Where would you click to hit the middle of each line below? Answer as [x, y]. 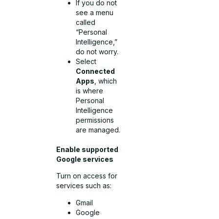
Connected [96, 71]
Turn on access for [87, 176]
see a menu [95, 13]
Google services [85, 159]
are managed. [98, 130]
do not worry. [97, 52]
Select [86, 62]
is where [90, 91]
